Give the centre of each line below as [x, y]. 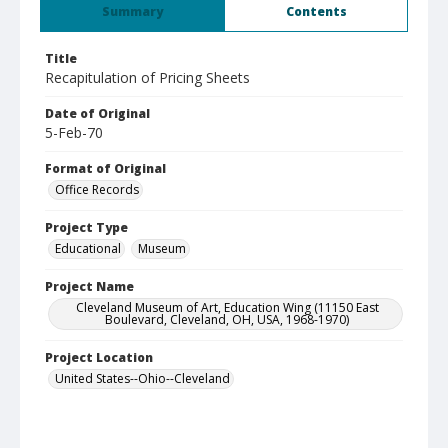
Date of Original [97, 113]
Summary [132, 11]
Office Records [97, 189]
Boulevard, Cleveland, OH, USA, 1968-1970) [227, 319]
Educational [88, 248]
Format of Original [105, 168]
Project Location [99, 357]
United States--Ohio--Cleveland [142, 378]
